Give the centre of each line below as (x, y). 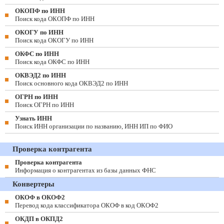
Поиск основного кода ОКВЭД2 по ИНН (71, 83)
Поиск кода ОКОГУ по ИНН (54, 40)
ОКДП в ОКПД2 (39, 219)
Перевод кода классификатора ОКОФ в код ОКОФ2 (87, 205)
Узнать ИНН (33, 118)
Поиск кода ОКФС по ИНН (52, 62)
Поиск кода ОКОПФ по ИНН (55, 19)
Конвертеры (33, 184)
